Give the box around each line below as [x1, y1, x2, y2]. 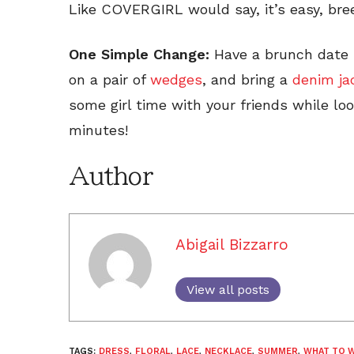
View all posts [186, 281, 269, 297]
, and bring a [202, 70, 292, 88]
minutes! [69, 121, 128, 138]
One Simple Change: [69, 45, 214, 62]
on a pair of [69, 70, 150, 88]
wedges [150, 70, 202, 88]
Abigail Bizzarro [175, 235, 288, 254]
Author [69, 164, 153, 188]
